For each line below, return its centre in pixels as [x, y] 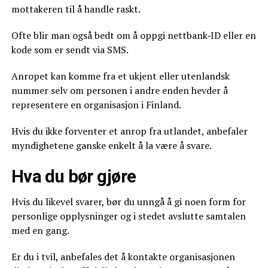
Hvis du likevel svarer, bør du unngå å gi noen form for [128, 202]
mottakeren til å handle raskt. [76, 9]
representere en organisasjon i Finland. [96, 105]
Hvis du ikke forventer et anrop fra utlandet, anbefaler [129, 131]
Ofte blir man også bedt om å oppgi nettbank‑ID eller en [133, 35]
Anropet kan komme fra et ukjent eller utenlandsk [120, 76]
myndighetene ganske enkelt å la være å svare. [111, 145]
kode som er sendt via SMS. [70, 50]
